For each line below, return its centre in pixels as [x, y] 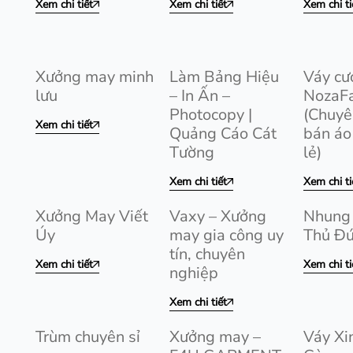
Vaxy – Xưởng [218, 216]
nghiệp [194, 273]
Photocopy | [211, 115]
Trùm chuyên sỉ [88, 337]
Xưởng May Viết [92, 216]
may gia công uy [227, 235]
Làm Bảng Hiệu [224, 77]
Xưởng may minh [95, 77]
